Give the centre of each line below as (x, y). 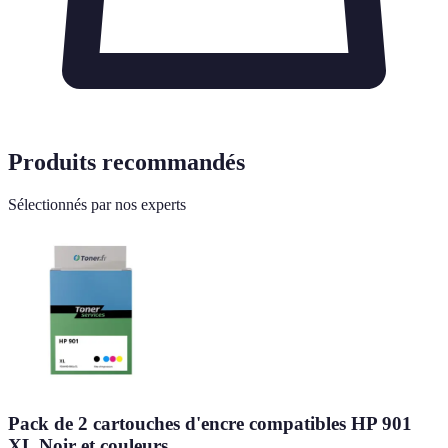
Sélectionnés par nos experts (97, 204)
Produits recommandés (126, 162)
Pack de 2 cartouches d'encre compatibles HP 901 (210, 423)
